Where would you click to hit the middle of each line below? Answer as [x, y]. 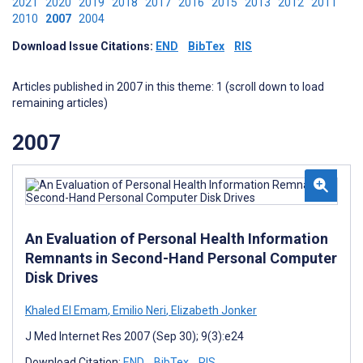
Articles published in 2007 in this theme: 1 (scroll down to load [168, 87]
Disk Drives [62, 277]
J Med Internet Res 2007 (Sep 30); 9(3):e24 [135, 336]
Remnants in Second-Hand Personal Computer [181, 258]
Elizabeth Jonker [213, 310]
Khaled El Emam [66, 310]
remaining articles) [60, 103]
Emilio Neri [138, 310]
